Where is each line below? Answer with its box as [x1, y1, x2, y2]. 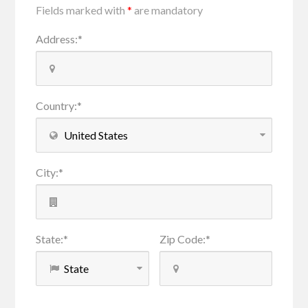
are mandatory [132, 3, 203, 16]
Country [36, 99, 75, 112]
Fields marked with [36, 3, 128, 16]
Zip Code [159, 232, 203, 245]
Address [36, 32, 76, 45]
